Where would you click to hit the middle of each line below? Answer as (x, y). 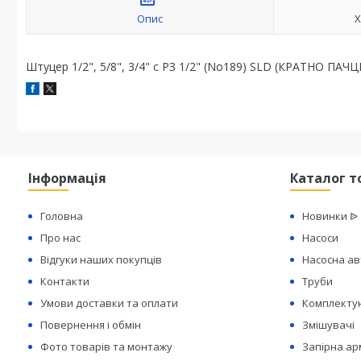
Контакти (65, 281)
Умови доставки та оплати (110, 303)
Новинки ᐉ (330, 216)
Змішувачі (329, 325)
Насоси (321, 238)
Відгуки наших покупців (102, 259)
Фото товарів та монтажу (107, 346)
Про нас (61, 238)
